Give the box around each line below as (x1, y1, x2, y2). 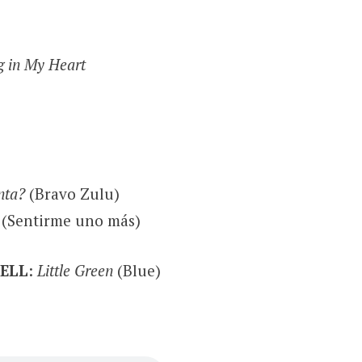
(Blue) (112, 259, 161, 280)
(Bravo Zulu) (24, 183, 120, 204)
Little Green (36, 259, 113, 280)
